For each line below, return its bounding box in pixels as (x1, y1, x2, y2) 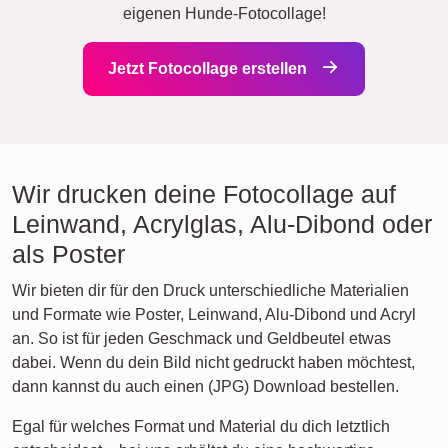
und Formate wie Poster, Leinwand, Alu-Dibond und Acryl (12, 306, 416, 323)
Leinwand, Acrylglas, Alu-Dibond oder (12, 210, 432, 238)
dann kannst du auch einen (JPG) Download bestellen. (12, 378, 399, 395)
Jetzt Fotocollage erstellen (108, 60, 311, 77)
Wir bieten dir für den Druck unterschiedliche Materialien (12, 282, 409, 299)
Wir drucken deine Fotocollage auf (12, 180, 396, 208)
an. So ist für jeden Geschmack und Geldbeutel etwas (12, 330, 391, 347)
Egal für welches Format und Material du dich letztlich (12, 418, 390, 435)
